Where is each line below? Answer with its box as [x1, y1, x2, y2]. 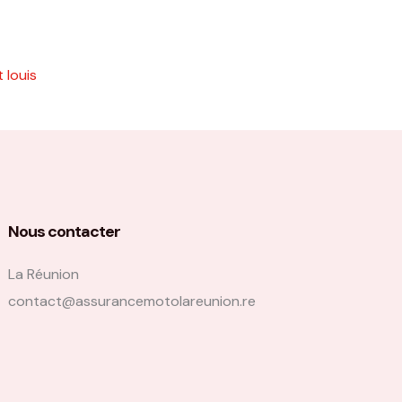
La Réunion [8, 265, 80, 284]
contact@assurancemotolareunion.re [8, 292, 257, 311]
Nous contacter [8, 221, 121, 243]
